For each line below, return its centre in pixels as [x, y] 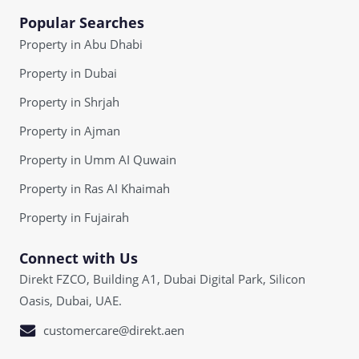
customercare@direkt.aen [114, 330]
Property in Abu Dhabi [81, 44]
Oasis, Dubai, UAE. [71, 301]
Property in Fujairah [74, 217]
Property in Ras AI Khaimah [95, 188]
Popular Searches [82, 22]
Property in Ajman [70, 131]
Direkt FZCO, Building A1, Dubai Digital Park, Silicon [162, 279]
